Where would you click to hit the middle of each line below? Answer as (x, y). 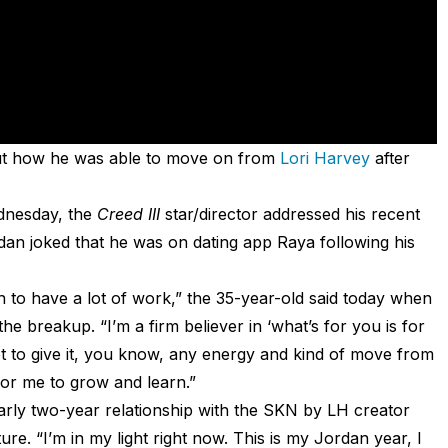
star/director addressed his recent (289, 214)
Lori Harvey (322, 158)
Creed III (128, 214)
